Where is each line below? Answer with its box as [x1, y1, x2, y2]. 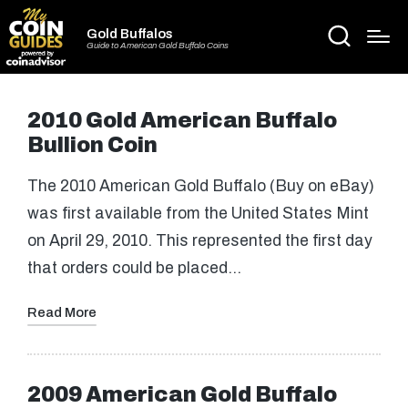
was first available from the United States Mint [27, 205, 369, 223]
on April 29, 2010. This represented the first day [27, 232, 372, 250]
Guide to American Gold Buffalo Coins [87, 41, 229, 51]
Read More [27, 304, 97, 320]
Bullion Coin [27, 133, 158, 157]
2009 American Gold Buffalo [27, 382, 337, 406]
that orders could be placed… [27, 260, 241, 278]
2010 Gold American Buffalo [27, 108, 337, 132]
